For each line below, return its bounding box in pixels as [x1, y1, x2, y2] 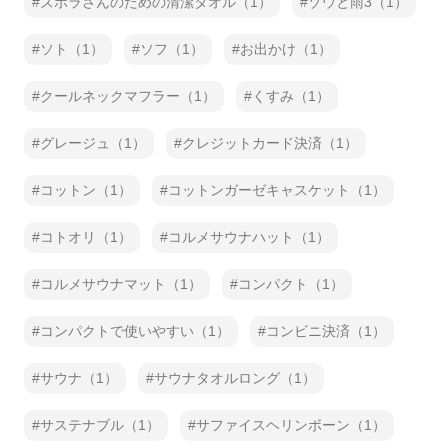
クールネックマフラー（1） [40, 88, 216, 104]
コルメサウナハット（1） [168, 229, 330, 245]
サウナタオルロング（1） [154, 370, 316, 386]
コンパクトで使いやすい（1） [40, 323, 230, 339]
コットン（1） [40, 182, 132, 198]
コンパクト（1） [238, 276, 344, 292]
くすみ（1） [252, 88, 330, 104]
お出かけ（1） [240, 41, 332, 57]
